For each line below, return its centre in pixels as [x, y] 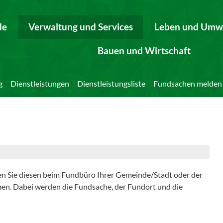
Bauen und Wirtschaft [144, 51]
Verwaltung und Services [81, 27]
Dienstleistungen [40, 83]
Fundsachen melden [188, 83]
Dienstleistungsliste [111, 83]
